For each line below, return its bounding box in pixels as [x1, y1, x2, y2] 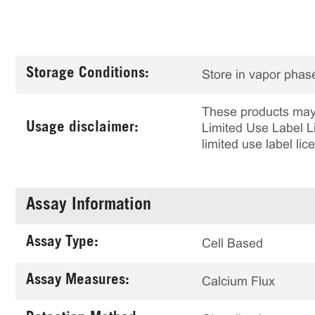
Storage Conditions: [26, 67, 149, 82]
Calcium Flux [202, 274, 275, 288]
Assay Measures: [26, 274, 129, 288]
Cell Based [202, 236, 263, 250]
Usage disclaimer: [26, 120, 139, 136]
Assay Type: [26, 236, 98, 250]
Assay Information [26, 198, 151, 214]
